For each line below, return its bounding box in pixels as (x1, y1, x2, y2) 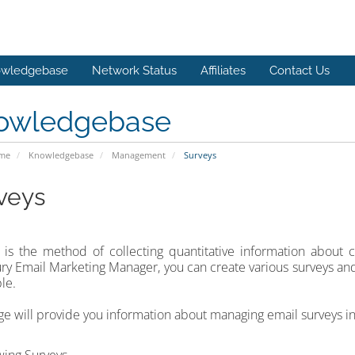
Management (111, 149, 166, 161)
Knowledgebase (28, 149, 94, 161)
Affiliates (200, 63, 246, 78)
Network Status (92, 63, 177, 78)
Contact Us (269, 63, 330, 78)
